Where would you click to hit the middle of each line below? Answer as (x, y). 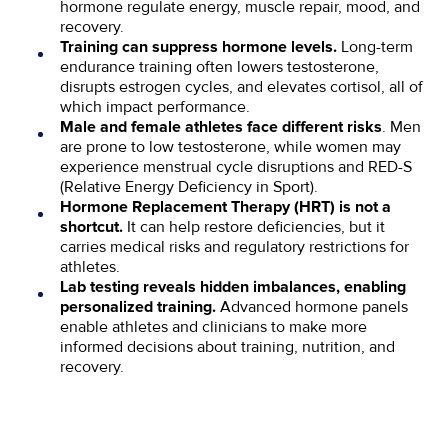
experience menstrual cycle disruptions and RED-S (236, 166)
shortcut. (91, 226)
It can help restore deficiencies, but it (254, 226)
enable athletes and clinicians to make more (213, 326)
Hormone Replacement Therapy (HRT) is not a (225, 206)
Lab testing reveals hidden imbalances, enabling (233, 286)
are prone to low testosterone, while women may (230, 146)
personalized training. (140, 306)
